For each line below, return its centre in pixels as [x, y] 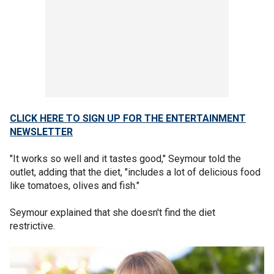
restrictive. [34, 226]
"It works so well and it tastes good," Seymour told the [125, 158]
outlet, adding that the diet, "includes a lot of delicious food [135, 172]
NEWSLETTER [41, 131]
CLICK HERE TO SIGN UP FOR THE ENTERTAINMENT [128, 118]
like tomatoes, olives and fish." [75, 185]
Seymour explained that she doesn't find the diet [113, 212]
